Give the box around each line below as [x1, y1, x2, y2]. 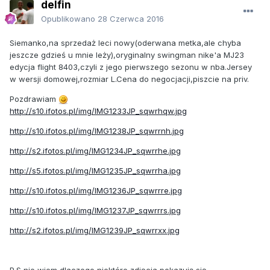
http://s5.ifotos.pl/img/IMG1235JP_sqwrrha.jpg [10, 165, 181, 175]
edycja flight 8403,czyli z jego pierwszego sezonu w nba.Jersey [10, 61, 252, 72]
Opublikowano [41, 13, 98, 24]
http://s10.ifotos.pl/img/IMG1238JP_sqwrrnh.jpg [10, 125, 184, 136]
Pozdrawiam [10, 93, 58, 104]
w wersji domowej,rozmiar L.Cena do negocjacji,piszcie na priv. [10, 74, 249, 84]
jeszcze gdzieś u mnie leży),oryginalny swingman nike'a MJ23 [10, 49, 244, 60]
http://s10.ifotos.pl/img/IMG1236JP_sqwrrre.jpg [10, 185, 182, 195]
